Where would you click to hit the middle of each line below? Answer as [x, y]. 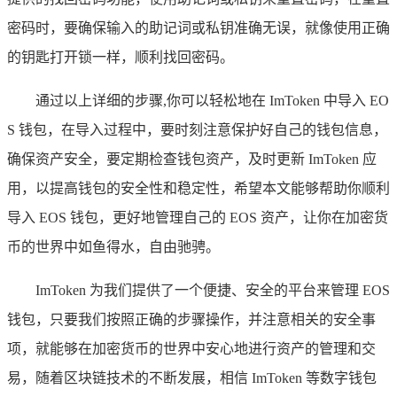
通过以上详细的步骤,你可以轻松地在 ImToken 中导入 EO [212, 101]
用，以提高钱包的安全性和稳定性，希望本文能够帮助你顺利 [198, 189]
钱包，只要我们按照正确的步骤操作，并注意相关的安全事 [191, 320]
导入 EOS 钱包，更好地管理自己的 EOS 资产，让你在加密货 [198, 218]
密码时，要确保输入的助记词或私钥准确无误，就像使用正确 [198, 28]
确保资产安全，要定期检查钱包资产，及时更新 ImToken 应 [192, 160]
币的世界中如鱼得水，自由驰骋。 [113, 247]
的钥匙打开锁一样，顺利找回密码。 [121, 58]
